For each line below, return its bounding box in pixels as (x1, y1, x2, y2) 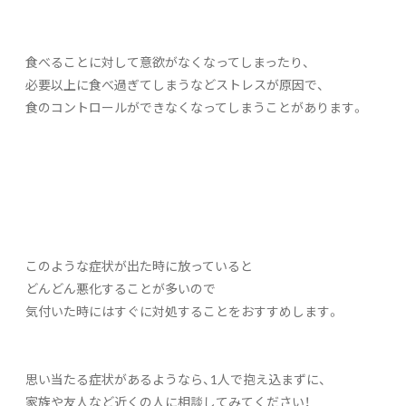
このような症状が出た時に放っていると (25, 256, 253, 275)
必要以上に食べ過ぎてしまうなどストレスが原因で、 (25, 74, 324, 93)
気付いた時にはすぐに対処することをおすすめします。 (25, 301, 340, 320)
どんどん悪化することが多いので (25, 278, 216, 297)
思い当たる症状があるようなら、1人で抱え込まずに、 (25, 369, 326, 388)
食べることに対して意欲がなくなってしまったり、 (25, 52, 310, 71)
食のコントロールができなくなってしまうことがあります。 (25, 97, 364, 116)
